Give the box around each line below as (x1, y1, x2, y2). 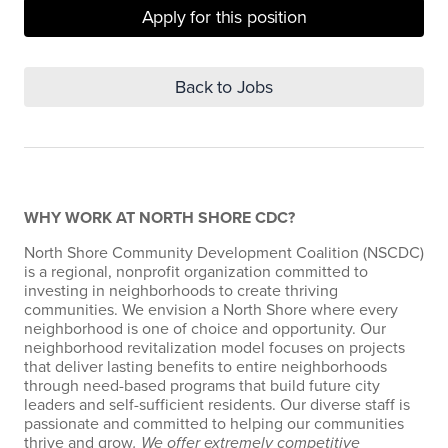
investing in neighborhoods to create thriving (24, 281, 338, 301)
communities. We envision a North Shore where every (24, 300, 398, 320)
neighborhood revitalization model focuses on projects (24, 338, 405, 358)
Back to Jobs (175, 76, 273, 98)
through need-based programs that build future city (24, 376, 380, 396)
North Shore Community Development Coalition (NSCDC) (24, 243, 424, 263)
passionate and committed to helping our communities (24, 414, 404, 434)
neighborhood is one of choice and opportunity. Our (24, 319, 386, 339)
